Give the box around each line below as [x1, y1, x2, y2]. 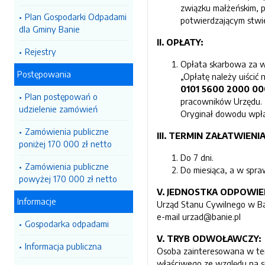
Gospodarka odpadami [25, 218, 109, 229]
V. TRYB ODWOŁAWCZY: [157, 233, 261, 244]
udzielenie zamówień [19, 104, 98, 114]
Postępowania [17, 69, 71, 79]
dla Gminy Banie [19, 24, 80, 34]
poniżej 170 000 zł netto [19, 138, 112, 149]
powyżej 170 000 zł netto [19, 173, 117, 184]
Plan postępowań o [25, 91, 98, 102]
